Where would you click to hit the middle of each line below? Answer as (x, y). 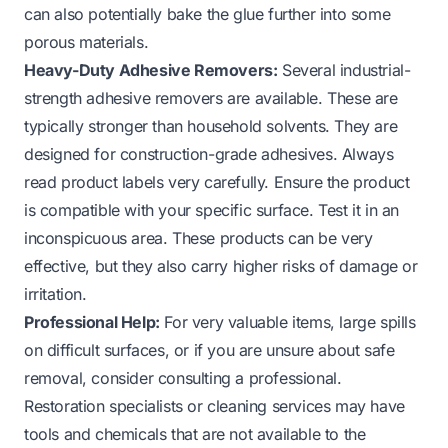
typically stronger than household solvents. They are (211, 125)
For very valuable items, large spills (287, 321)
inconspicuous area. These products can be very (198, 237)
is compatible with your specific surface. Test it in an (212, 209)
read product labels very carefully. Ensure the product (217, 181)
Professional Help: (92, 321)
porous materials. (86, 41)
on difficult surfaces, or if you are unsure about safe (209, 349)
